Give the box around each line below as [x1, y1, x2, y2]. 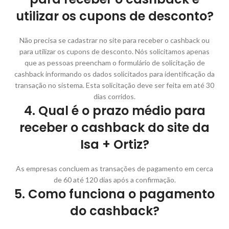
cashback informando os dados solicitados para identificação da [14, 69, 215, 78]
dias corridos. [94, 91, 135, 101]
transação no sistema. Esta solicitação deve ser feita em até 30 [15, 80, 214, 89]
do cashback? [70, 202, 159, 219]
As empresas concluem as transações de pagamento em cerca [16, 164, 213, 173]
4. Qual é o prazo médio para [24, 102, 205, 119]
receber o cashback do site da [19, 119, 210, 136]
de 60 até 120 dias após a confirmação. [53, 175, 176, 184]
